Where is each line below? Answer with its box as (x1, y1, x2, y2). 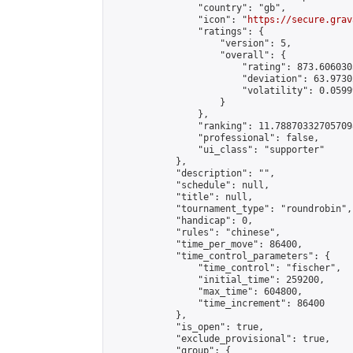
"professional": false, (110, 132, 319, 143)
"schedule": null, (110, 180, 269, 191)
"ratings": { (110, 26, 264, 37)
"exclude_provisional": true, (110, 333, 330, 344)
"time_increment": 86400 (110, 298, 325, 309)
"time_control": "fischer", (110, 262, 341, 273)
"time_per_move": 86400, (110, 239, 303, 250)
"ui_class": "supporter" (110, 144, 325, 155)
